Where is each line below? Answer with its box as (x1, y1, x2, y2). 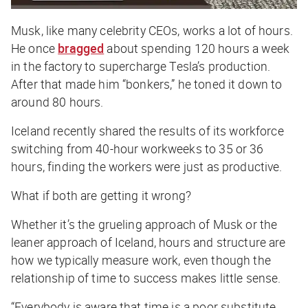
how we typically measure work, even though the (11, 251, 271, 268)
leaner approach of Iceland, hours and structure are (11, 233, 286, 250)
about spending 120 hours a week (104, 39, 290, 56)
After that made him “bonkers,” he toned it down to (11, 75, 283, 92)
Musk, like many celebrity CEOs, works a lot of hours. (11, 21, 293, 38)
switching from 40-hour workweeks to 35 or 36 (11, 140, 264, 157)
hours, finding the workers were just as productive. (11, 157, 285, 175)
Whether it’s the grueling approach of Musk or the (11, 215, 278, 232)
